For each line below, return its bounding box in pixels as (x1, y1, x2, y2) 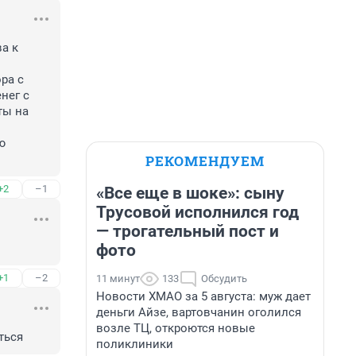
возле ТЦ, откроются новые (96, 321, 255, 335)
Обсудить (201, 273, 247, 284)
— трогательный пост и (96, 222, 279, 241)
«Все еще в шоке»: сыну (96, 184, 284, 203)
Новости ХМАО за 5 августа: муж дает (96, 289, 311, 304)
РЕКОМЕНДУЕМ (145, 152, 265, 170)
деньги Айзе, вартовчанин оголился (96, 305, 301, 319)
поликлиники (96, 337, 173, 351)
